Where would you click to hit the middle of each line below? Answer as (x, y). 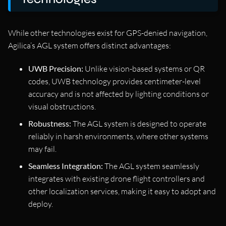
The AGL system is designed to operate (139, 124)
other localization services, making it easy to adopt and (122, 191)
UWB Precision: (56, 69)
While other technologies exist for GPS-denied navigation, (108, 33)
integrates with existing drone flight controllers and (117, 179)
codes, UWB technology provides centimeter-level (115, 81)
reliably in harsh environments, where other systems (118, 136)
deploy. (41, 204)
